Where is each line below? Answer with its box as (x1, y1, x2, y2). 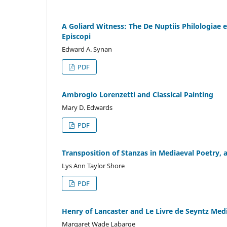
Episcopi (62, 31, 91, 41)
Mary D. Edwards (62, 102, 112, 112)
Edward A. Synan (62, 44, 112, 54)
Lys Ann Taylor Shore (62, 161, 125, 170)
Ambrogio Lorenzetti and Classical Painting (62, 89, 213, 99)
